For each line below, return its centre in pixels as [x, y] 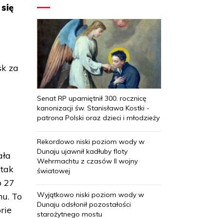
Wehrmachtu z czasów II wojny [87, 161]
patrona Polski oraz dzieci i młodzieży [98, 118]
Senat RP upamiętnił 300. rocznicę [92, 98]
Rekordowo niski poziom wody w [91, 141]
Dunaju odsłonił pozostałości [84, 204]
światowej [54, 171]
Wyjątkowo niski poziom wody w [91, 194]
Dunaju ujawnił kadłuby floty [82, 151]
